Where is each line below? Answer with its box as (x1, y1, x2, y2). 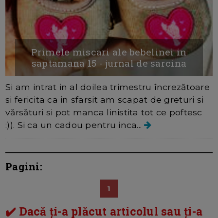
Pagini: (5, 160, 42, 173)
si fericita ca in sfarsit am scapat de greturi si (5, 94, 204, 105)
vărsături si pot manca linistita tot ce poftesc (5, 107, 202, 117)
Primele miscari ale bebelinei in (31, 45, 187, 58)
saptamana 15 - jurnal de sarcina (31, 56, 187, 69)
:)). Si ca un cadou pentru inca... (5, 119, 145, 130)
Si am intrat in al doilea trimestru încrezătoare (5, 81, 210, 92)
